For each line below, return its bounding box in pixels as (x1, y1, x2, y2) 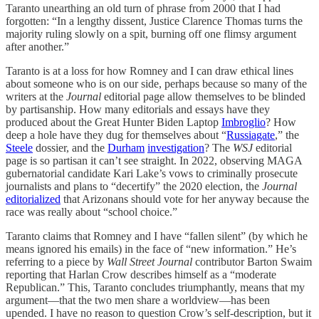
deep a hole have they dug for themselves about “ (6, 128, 226, 141)
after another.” (6, 40, 69, 53)
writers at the (6, 90, 66, 103)
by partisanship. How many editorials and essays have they (6, 103, 270, 115)
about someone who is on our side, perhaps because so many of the (6, 77, 307, 90)
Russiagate (226, 128, 275, 141)
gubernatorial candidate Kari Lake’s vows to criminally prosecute (6, 167, 298, 179)
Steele (6, 141, 33, 154)
